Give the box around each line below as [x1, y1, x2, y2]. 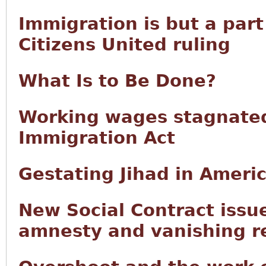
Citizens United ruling [18, 34, 230, 55]
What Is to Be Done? [18, 71, 216, 91]
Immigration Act [18, 128, 175, 148]
